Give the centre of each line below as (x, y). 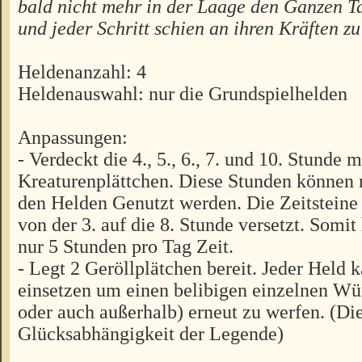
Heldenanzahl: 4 (82, 72)
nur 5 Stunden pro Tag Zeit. (126, 246)
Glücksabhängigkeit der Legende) (151, 334)
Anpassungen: (73, 137)
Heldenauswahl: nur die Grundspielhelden (183, 94)
